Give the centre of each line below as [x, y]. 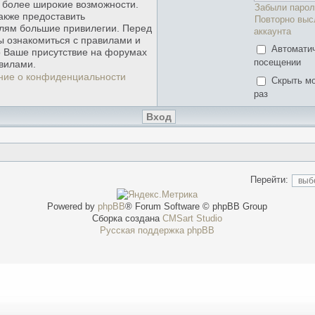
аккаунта [273, 31]
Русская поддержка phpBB [157, 231]
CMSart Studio [193, 219]
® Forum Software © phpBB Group [197, 207]
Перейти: [270, 180]
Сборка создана [128, 219]
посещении [278, 63]
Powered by [73, 207]
